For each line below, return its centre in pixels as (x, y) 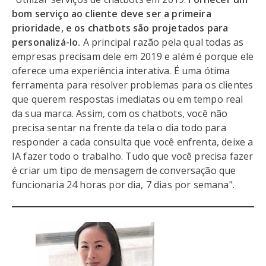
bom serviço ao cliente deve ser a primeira (112, 14)
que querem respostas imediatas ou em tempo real (128, 99)
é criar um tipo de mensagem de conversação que (124, 170)
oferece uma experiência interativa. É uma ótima (121, 71)
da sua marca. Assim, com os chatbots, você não (120, 113)
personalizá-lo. (47, 42)
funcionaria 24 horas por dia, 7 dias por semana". (125, 185)
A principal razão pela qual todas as (163, 42)
